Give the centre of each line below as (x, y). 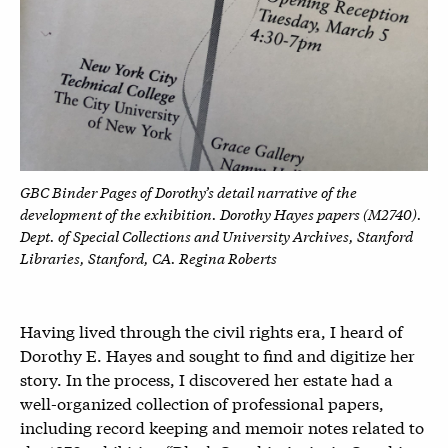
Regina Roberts (228, 257)
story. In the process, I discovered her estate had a (206, 378)
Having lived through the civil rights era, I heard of (211, 330)
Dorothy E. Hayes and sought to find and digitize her (217, 354)
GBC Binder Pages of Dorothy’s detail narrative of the (188, 191)
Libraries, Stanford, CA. (99, 257)
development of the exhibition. (120, 213)
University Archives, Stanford (317, 235)
